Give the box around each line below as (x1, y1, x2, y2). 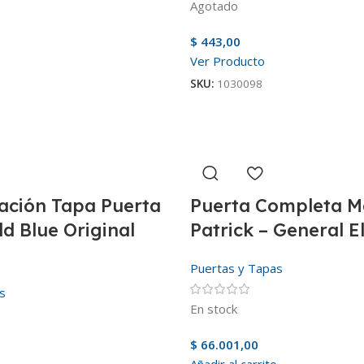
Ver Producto (190, 52, 265, 69)
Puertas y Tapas (190, 259, 283, 276)
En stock (190, 300, 237, 317)
